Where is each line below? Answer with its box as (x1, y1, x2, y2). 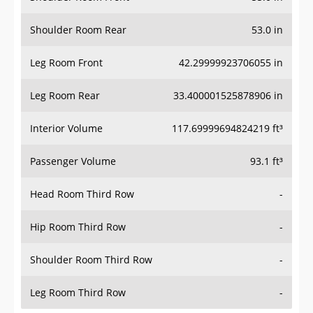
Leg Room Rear (30, 89, 100, 103)
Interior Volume (30, 122, 103, 136)
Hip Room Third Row (30, 220, 126, 234)
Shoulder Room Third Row (30, 253, 152, 267)
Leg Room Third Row (30, 286, 126, 300)
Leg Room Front (30, 56, 103, 70)
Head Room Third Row (30, 187, 134, 201)
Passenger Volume (30, 154, 116, 168)
